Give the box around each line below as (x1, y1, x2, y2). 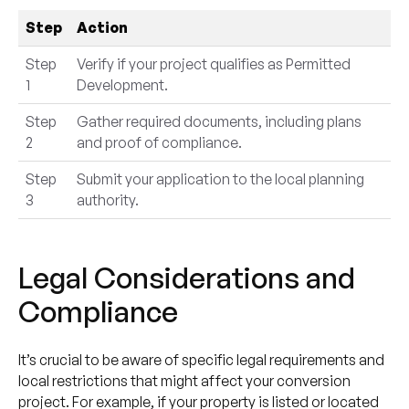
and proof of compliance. (76, 132, 242, 152)
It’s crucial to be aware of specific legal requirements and (17, 350, 384, 369)
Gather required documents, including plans (76, 111, 362, 131)
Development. (76, 75, 168, 94)
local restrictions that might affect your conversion (17, 371, 351, 390)
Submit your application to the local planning (76, 169, 364, 188)
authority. (76, 190, 139, 209)
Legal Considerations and (17, 258, 355, 296)
